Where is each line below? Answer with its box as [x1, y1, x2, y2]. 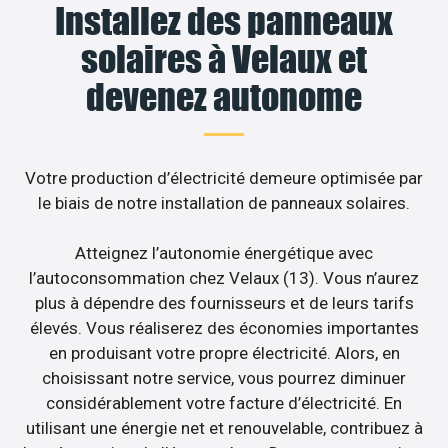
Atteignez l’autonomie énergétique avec [75, 243, 373, 264]
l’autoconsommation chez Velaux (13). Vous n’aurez [29, 268, 419, 289]
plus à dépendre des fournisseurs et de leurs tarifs [34, 293, 414, 314]
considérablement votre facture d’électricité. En [46, 393, 402, 414]
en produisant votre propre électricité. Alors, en [48, 343, 400, 364]
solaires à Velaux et [81, 36, 367, 81]
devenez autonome [86, 74, 362, 119]
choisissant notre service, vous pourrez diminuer [42, 368, 406, 389]
